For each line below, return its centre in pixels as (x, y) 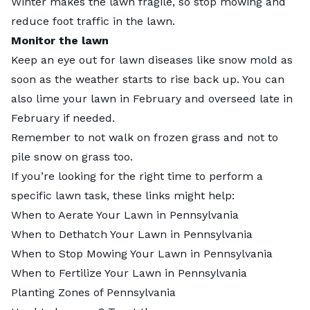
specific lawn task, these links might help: (123, 195)
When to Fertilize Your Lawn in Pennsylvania (129, 273)
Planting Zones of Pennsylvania (95, 292)
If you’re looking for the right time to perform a (137, 176)
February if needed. (65, 118)
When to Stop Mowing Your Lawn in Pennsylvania (142, 253)
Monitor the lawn (60, 40)
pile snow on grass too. (74, 156)
